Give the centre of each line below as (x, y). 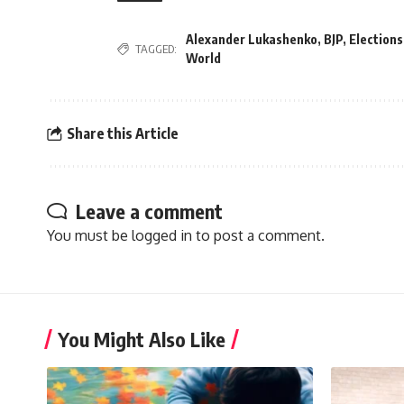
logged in (162, 236)
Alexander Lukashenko (252, 40)
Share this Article (122, 133)
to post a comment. (258, 236)
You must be (89, 236)
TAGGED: (156, 49)
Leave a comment (149, 211)
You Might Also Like (142, 340)
